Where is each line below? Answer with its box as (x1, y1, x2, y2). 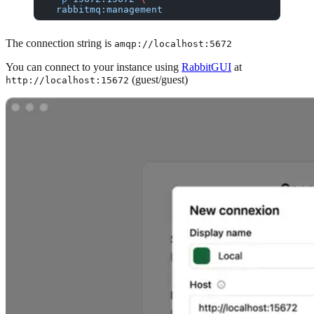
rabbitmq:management (45, 4, 163, 15)
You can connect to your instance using (6, 60, 182, 73)
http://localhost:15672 (6, 74, 129, 86)
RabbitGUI (182, 60, 231, 73)
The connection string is (6, 36, 114, 49)
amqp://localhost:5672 (114, 38, 232, 49)
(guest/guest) (129, 73, 188, 86)
